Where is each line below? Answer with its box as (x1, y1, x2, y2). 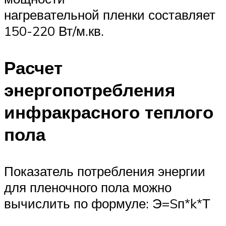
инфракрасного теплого (4, 100, 213, 123)
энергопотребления (4, 78, 175, 101)
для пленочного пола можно (4, 179, 172, 195)
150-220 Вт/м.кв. (4, 22, 104, 39)
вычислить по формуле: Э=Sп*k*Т (4, 195, 210, 211)
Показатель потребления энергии (4, 162, 205, 179)
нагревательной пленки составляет (4, 6, 215, 23)
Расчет (4, 56, 63, 79)
